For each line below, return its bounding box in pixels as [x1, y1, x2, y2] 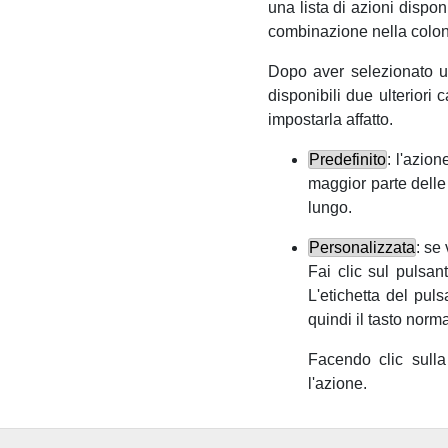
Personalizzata [309, 239, 415, 257]
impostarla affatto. [268, 111, 393, 129]
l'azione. [308, 375, 367, 393]
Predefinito [309, 151, 386, 169]
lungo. [308, 199, 352, 217]
